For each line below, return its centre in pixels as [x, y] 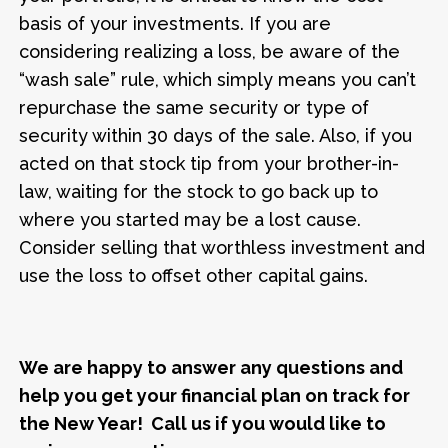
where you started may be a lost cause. [190, 220]
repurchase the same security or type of [194, 108]
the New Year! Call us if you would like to [203, 424]
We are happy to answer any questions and [211, 368]
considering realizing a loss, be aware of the [210, 52]
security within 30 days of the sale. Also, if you [216, 136]
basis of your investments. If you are [175, 24]
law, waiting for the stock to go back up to [199, 192]
